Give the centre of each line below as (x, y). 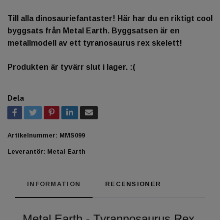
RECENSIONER (133, 184)
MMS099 (72, 135)
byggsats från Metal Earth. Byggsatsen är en (94, 30)
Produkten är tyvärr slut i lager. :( (71, 67)
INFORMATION (54, 184)
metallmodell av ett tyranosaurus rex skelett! (95, 43)
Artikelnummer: (32, 135)
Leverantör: (26, 151)
